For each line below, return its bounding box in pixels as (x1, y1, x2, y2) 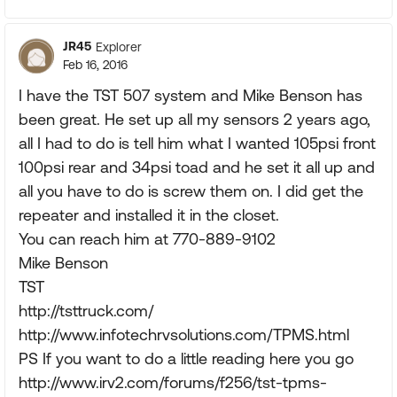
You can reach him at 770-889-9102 (19, 230, 276, 248)
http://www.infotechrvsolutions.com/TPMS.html (19, 325, 349, 344)
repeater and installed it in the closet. (19, 206, 279, 224)
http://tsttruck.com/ (19, 301, 153, 320)
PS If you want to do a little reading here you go (19, 349, 354, 368)
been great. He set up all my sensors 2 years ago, (19, 110, 370, 128)
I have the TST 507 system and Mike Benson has (19, 86, 362, 105)
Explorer (96, 39, 142, 54)
